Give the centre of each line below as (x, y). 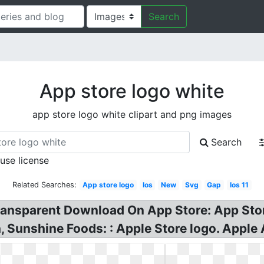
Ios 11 (239, 185)
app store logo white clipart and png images (132, 114)
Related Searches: (45, 185)
